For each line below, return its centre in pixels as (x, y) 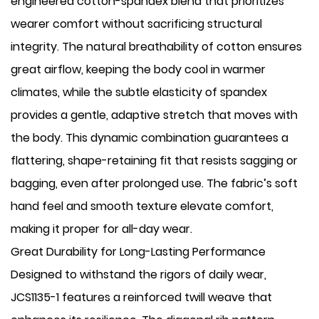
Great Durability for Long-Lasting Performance (138, 252)
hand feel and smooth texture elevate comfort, (142, 206)
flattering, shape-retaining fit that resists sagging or (154, 161)
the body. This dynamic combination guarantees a (150, 138)
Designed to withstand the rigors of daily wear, (138, 274)
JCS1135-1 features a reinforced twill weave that (141, 297)
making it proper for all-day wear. (101, 229)
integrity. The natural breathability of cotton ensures (156, 47)
